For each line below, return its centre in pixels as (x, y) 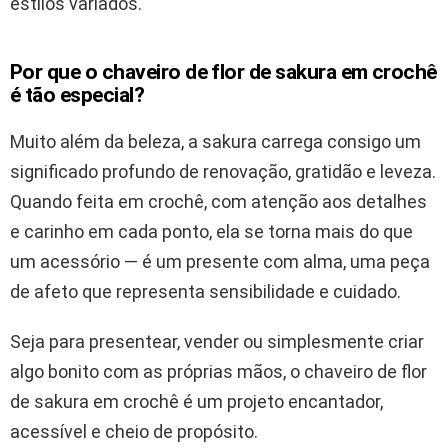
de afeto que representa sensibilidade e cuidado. (205, 292)
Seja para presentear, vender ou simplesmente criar (217, 342)
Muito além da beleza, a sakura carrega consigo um (215, 142)
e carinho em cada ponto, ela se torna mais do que (211, 232)
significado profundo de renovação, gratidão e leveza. (223, 172)
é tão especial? (77, 95)
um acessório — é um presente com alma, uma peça (220, 262)
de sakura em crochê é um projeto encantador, (196, 402)
